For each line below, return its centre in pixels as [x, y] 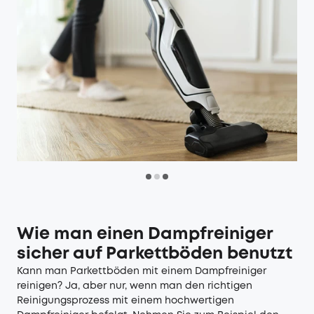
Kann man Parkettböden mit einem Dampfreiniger [142, 272]
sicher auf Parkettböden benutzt [155, 254]
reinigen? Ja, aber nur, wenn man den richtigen [135, 286]
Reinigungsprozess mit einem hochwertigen [125, 301]
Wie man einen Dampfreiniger [145, 235]
